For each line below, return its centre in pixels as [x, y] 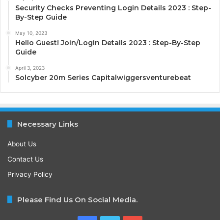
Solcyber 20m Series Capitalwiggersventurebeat [103, 77]
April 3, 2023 [30, 68]
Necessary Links [48, 124]
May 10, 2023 [31, 33]
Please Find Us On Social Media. [77, 199]
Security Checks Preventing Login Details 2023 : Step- [113, 8]
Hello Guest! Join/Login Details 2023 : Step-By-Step [108, 42]
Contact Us [25, 159]
